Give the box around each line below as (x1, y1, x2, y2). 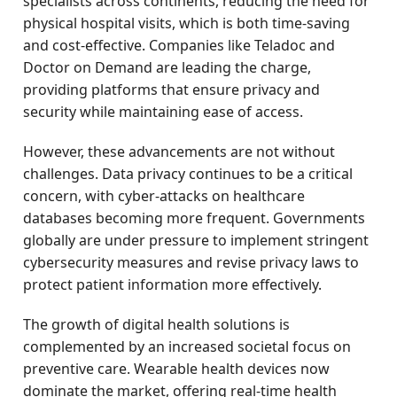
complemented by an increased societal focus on (23, 337, 352, 356)
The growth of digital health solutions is (23, 315, 291, 334)
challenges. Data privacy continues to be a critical (23, 164, 354, 183)
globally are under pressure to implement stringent (23, 230, 370, 250)
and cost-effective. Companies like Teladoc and (23, 35, 336, 55)
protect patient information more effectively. (23, 275, 323, 294)
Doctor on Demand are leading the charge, (23, 58, 312, 77)
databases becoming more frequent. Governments (23, 208, 366, 228)
